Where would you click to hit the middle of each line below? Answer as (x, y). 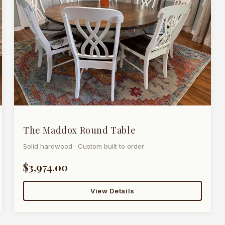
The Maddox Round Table (80, 130)
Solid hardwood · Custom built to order (84, 146)
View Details (113, 191)
